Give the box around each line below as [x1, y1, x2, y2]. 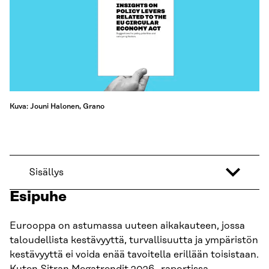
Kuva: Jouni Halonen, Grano [10, 102, 104, 111]
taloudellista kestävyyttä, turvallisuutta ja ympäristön [10, 235, 258, 246]
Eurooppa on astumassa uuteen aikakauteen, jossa [10, 220, 245, 232]
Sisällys [29, 167, 64, 178]
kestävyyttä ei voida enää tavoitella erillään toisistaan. [10, 249, 259, 261]
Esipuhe [10, 189, 67, 205]
